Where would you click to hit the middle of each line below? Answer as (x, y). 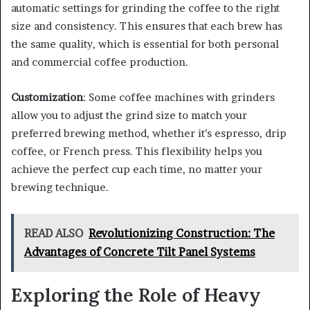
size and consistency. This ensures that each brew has (147, 26)
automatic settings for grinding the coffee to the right (145, 8)
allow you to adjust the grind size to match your (129, 116)
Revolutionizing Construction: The (182, 234)
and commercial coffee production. (100, 62)
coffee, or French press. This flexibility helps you (137, 152)
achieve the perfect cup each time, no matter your (137, 170)
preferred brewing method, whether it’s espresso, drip (149, 134)
